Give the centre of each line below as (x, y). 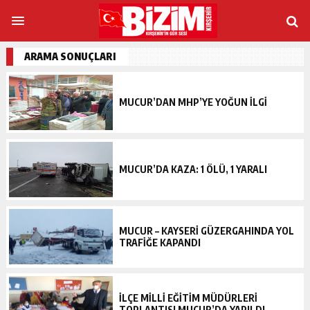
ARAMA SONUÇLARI (70, 56)
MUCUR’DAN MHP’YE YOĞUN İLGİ (193, 102)
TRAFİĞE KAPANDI (159, 243)
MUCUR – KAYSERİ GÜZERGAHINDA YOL (206, 231)
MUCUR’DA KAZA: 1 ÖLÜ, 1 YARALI (193, 170)
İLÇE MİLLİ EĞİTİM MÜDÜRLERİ (188, 298)
